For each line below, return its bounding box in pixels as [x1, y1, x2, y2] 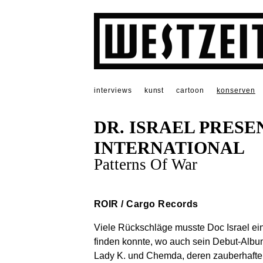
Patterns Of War [94, 156, 197, 174]
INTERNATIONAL [94, 138, 245, 159]
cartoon [176, 86, 205, 95]
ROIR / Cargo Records [94, 199, 198, 210]
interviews [94, 86, 132, 95]
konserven [217, 86, 255, 95]
